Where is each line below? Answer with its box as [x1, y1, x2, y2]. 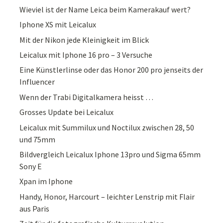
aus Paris [19, 203, 50, 214]
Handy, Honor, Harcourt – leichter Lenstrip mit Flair [19, 191, 195, 202]
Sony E [19, 161, 42, 171]
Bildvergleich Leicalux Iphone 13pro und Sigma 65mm [19, 149, 201, 159]
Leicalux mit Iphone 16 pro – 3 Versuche [19, 49, 153, 60]
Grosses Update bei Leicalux [19, 107, 114, 117]
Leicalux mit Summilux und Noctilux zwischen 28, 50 [19, 122, 195, 132]
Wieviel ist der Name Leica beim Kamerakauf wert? [19, 4, 191, 14]
